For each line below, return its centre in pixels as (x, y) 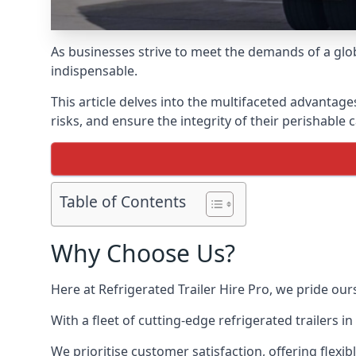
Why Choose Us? (143, 253)
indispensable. (94, 71)
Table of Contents (123, 202)
